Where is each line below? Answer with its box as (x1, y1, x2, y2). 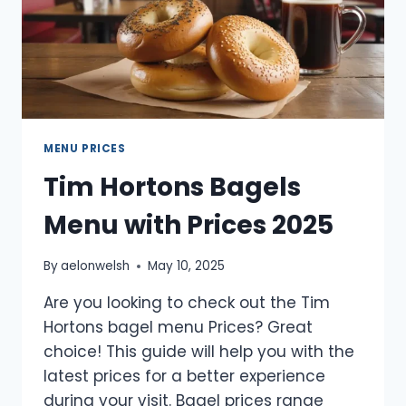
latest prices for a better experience (43, 365, 325, 388)
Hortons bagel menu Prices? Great (43, 316, 313, 339)
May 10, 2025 (148, 257, 226, 275)
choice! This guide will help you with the (43, 341, 354, 363)
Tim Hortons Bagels (43, 169, 301, 205)
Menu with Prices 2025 (43, 207, 333, 243)
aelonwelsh (61, 257, 130, 275)
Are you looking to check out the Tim (43, 292, 330, 314)
